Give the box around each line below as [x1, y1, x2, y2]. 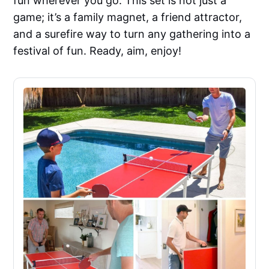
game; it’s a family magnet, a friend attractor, [13, 11, 243, 24]
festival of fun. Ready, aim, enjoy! [13, 44, 182, 58]
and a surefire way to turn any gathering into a [13, 28, 251, 41]
